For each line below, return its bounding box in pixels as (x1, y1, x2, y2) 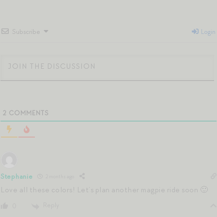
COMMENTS (7, 108, 49, 117)
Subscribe (12, 27, 40, 36)
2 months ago (45, 173, 75, 180)
